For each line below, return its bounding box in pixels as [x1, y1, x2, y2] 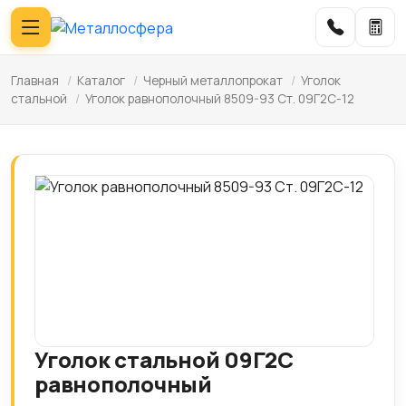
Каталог [77, 72, 125, 89]
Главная [11, 72, 59, 89]
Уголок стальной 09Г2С [34, 344, 294, 374]
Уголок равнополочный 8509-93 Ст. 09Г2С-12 [85, 91, 354, 107]
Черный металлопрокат [143, 72, 283, 89]
